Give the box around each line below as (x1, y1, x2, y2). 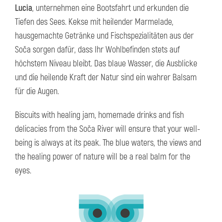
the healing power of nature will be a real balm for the (15, 151, 190, 163)
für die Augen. (15, 86, 59, 97)
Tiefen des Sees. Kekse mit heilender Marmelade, (15, 16, 173, 28)
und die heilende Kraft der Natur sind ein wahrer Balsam (15, 72, 197, 83)
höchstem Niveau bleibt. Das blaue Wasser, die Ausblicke (15, 58, 197, 69)
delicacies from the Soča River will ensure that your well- (15, 123, 200, 135)
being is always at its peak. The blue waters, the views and (15, 137, 201, 149)
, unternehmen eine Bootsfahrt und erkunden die (32, 2, 189, 14)
